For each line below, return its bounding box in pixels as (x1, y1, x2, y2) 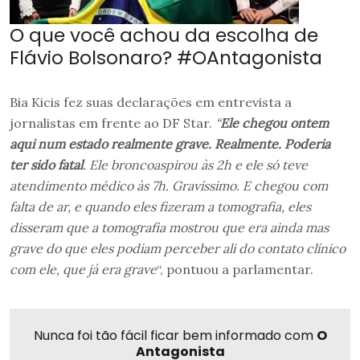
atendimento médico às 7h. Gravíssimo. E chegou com (10, 177, 328, 194)
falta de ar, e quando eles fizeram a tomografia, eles (10, 198, 311, 215)
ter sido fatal (10, 156, 83, 173)
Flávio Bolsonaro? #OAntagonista (10, 43, 322, 71)
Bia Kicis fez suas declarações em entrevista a (10, 93, 292, 110)
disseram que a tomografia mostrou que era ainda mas (10, 219, 329, 235)
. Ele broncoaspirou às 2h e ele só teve (83, 156, 308, 173)
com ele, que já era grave (10, 260, 157, 277)
